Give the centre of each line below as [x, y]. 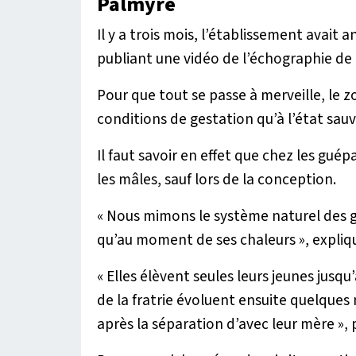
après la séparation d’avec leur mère [216, 324]
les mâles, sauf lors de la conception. [217, 179]
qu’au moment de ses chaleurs [196, 240]
